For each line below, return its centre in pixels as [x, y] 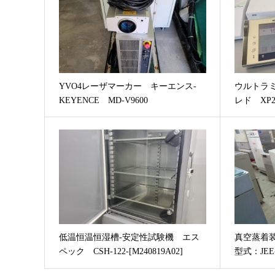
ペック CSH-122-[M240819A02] [121, 252]
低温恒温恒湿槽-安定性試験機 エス [129, 238]
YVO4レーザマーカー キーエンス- [127, 86]
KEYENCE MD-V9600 [103, 100]
